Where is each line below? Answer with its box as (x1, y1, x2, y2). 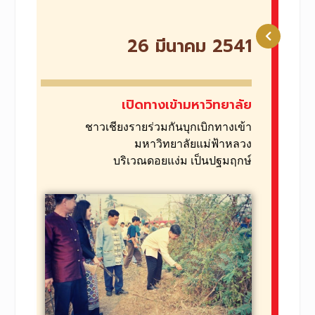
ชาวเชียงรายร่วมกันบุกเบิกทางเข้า (85, 120, 252, 134)
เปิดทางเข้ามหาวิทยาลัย (122, 95, 252, 115)
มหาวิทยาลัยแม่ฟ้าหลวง (134, 137, 252, 151)
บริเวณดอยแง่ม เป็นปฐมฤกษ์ (113, 154, 252, 168)
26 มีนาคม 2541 (127, 33, 252, 60)
